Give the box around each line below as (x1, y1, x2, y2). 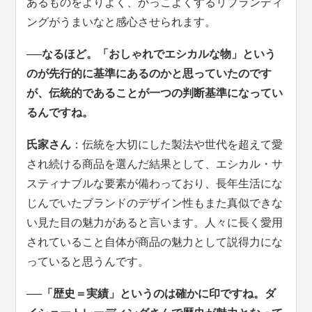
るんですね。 (26, 107, 94, 119)
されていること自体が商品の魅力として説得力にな (26, 236, 283, 249)
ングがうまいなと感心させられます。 (26, 16, 217, 29)
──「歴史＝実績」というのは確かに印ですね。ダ (26, 288, 276, 300)
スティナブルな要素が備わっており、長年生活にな (26, 178, 283, 190)
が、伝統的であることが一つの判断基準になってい (26, 87, 283, 100)
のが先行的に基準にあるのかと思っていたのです (26, 68, 272, 80)
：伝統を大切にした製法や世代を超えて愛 (71, 139, 283, 151)
